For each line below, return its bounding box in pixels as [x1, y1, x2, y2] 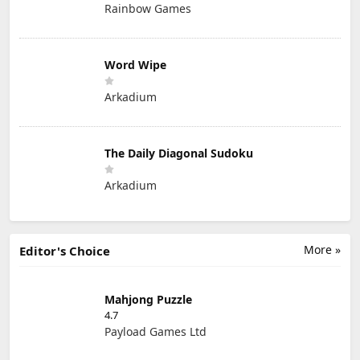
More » [304, 241, 341, 257]
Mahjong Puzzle [104, 292, 192, 308]
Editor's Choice [19, 242, 110, 259]
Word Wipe [104, 57, 166, 73]
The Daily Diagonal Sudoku [104, 145, 253, 162]
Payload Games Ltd [104, 324, 207, 340]
